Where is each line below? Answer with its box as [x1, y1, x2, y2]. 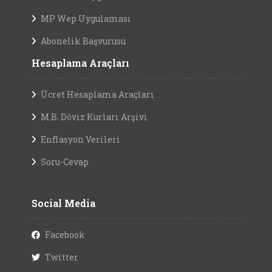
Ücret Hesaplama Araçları [41, 88, 154, 100]
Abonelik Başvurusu [41, 35, 126, 47]
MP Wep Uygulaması [41, 12, 131, 24]
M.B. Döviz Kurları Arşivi [41, 110, 148, 123]
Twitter [45, 251, 78, 263]
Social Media [32, 196, 95, 209]
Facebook [45, 228, 85, 240]
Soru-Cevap [41, 155, 89, 168]
